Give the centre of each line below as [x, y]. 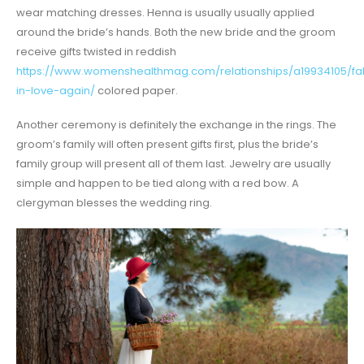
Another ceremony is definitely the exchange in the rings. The [176, 125]
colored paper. [136, 90]
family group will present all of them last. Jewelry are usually [173, 164]
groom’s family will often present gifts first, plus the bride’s [167, 145]
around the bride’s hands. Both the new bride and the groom [176, 32]
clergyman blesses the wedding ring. [114, 203]
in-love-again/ [56, 90]
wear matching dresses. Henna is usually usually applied [165, 12]
